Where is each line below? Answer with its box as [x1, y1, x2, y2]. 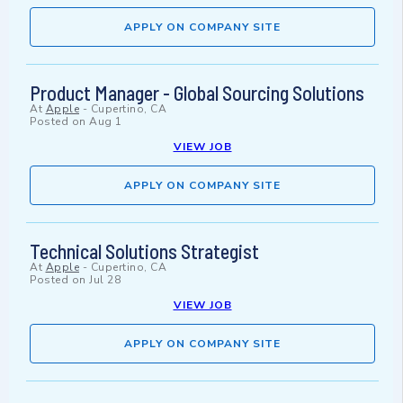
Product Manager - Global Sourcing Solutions [30, 81, 364, 105]
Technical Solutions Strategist [30, 239, 259, 264]
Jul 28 [89, 273, 121, 288]
